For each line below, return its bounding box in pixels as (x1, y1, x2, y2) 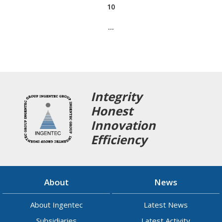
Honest (91, 103, 133, 119)
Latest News (144, 200, 188, 210)
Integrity (91, 88, 146, 105)
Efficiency (91, 131, 148, 148)
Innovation (91, 117, 156, 133)
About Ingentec (30, 200, 83, 210)
